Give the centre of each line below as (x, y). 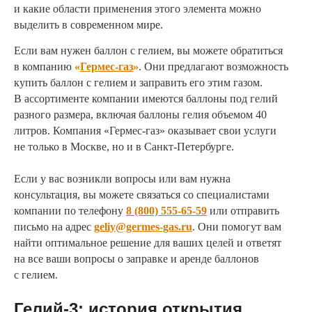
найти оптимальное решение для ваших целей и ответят (148, 243)
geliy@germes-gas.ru (143, 227)
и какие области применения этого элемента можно (138, 9)
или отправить (243, 211)
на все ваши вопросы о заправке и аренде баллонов (136, 259)
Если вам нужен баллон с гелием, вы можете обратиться (148, 50)
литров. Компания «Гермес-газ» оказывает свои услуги (145, 131)
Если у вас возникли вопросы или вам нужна (122, 179)
